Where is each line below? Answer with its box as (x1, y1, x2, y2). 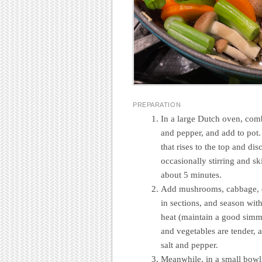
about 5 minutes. (161, 170, 225, 180)
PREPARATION (133, 101, 181, 109)
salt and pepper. (161, 240, 219, 250)
